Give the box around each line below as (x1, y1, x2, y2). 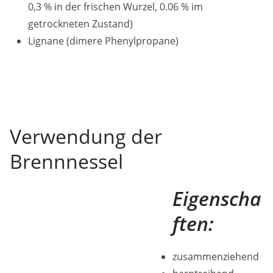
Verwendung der (10, 123, 162, 149)
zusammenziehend (172, 250, 259, 263)
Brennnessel (10, 148, 123, 174)
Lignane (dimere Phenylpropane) (28, 34, 179, 48)
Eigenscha (172, 185, 261, 211)
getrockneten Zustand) (28, 17, 133, 30)
